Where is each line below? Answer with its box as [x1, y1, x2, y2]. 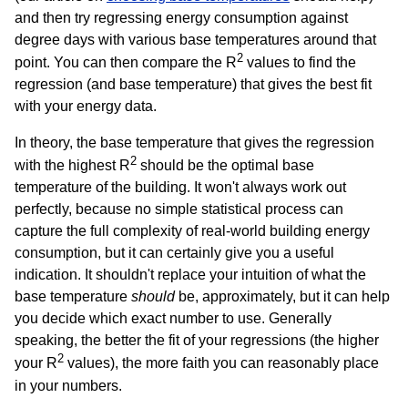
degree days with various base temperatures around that [15, 31, 376, 47]
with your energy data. [15, 98, 157, 114]
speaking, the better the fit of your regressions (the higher [15, 332, 379, 349]
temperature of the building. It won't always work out [15, 179, 346, 196]
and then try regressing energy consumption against [15, 9, 348, 25]
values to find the [243, 55, 356, 70]
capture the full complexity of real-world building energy [15, 223, 370, 240]
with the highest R [15, 158, 130, 174]
